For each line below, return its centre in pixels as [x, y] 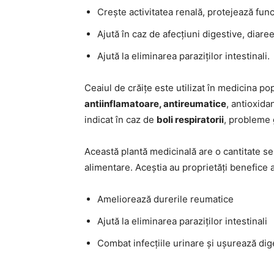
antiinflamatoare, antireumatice [155, 104]
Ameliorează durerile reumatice [165, 199]
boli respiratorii [190, 120]
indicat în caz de [120, 120]
